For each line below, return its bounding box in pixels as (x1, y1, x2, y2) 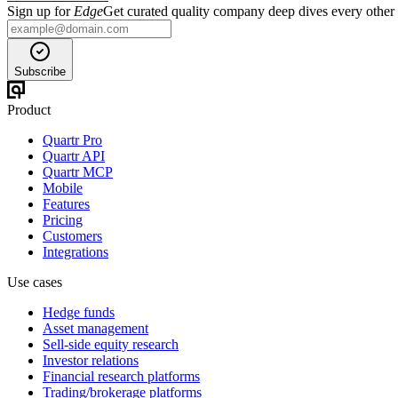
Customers (43, 227, 102, 243)
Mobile (43, 179, 83, 195)
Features (43, 195, 90, 211)
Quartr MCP (43, 163, 113, 179)
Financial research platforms (43, 368, 200, 384)
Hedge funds (43, 304, 115, 320)
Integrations (43, 243, 108, 259)
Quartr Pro (43, 131, 102, 147)
